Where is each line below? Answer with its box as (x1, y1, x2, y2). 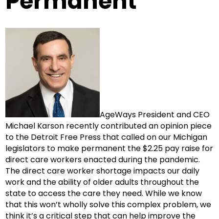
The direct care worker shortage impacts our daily (5, 165, 200, 176)
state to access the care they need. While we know (5, 188, 202, 199)
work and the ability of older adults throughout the (5, 176, 199, 188)
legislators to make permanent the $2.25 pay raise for (5, 143, 214, 154)
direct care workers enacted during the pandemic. (5, 154, 200, 165)
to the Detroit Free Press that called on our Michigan (5, 131, 208, 143)
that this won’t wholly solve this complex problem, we (5, 199, 212, 210)
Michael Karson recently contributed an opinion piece (5, 120, 212, 131)
